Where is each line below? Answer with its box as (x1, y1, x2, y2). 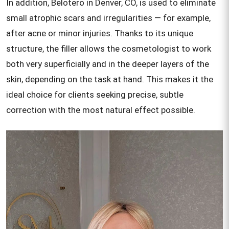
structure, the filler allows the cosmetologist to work (6, 43, 211, 54)
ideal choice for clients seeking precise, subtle (6, 89, 184, 100)
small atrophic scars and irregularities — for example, (6, 13, 211, 23)
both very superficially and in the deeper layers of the (6, 59, 209, 69)
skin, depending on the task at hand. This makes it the (6, 74, 213, 84)
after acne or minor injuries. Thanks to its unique (6, 28, 193, 38)
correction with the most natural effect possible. (6, 105, 195, 115)
